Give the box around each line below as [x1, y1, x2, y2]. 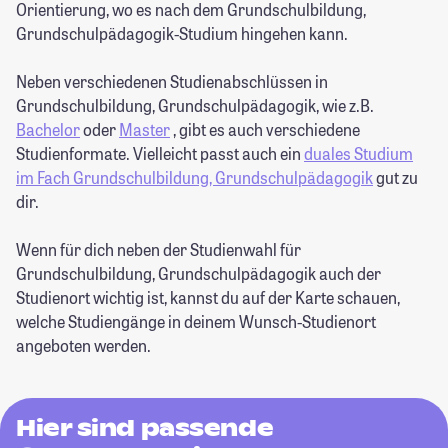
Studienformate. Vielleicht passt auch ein [16, 143, 304, 164]
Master [119, 119, 170, 140]
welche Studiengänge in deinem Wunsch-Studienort [16, 311, 376, 332]
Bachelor [16, 119, 80, 140]
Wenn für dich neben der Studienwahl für [16, 239, 301, 260]
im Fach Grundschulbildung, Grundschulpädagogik [16, 167, 373, 188]
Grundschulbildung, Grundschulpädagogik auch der [16, 263, 381, 284]
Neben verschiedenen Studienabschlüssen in [16, 71, 328, 92]
